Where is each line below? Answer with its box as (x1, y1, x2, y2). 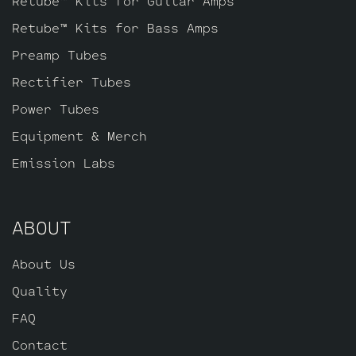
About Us (12, 253, 75, 273)
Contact (12, 334, 68, 354)
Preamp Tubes (12, 44, 107, 64)
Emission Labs (12, 152, 115, 172)
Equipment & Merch (12, 125, 147, 145)
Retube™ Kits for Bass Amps (12, 17, 219, 37)
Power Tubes (12, 98, 99, 118)
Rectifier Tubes (12, 71, 131, 91)
